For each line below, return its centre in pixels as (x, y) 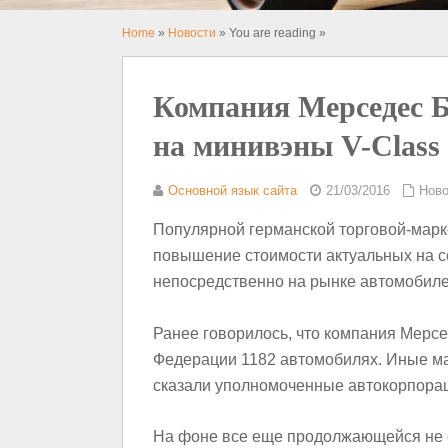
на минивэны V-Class (296, 145)
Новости (192, 32)
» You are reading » (271, 32)
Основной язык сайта (232, 190)
